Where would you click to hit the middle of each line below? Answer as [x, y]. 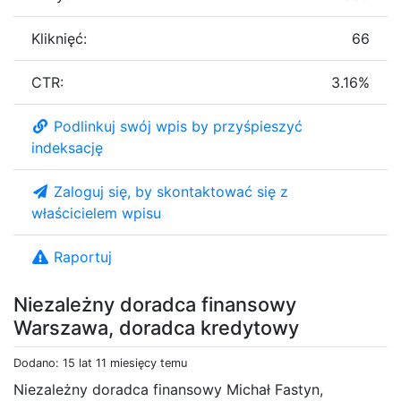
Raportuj [83, 256]
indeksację [67, 147]
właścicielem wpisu [96, 213]
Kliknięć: [59, 38]
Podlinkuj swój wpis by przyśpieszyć [178, 126]
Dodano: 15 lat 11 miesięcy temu [100, 363]
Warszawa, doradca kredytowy [156, 327]
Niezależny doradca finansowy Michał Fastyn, [168, 389]
